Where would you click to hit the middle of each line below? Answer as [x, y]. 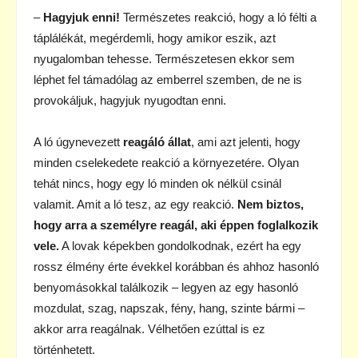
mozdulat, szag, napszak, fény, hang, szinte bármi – [169, 308]
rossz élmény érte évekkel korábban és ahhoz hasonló [176, 267]
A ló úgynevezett [78, 142]
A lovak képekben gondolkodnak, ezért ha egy [180, 246]
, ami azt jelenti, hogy [246, 142]
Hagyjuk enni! [82, 18]
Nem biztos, [270, 205]
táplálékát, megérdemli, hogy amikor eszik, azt [155, 38]
